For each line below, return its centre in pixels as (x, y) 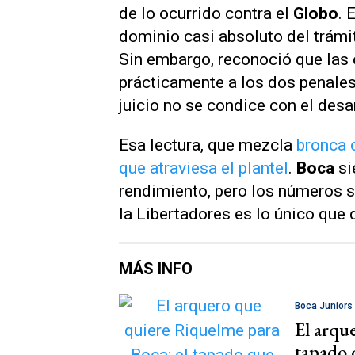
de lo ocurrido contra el (206, 13)
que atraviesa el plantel (204, 168)
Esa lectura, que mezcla (208, 145)
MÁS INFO (156, 268)
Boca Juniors (324, 305)
